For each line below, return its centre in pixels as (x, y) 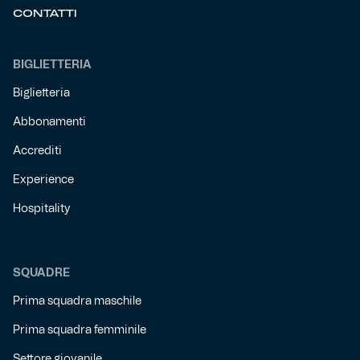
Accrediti (37, 151)
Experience (43, 180)
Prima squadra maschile (77, 302)
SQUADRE (41, 274)
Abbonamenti (49, 123)
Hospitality (41, 209)
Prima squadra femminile (80, 331)
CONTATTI (45, 14)
